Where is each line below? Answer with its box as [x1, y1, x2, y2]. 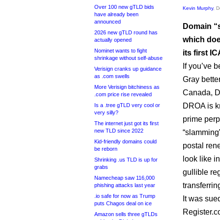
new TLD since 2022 [94, 128, 143, 134]
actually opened [94, 37, 132, 43]
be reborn [94, 146, 117, 152]
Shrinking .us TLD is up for [94, 157, 158, 163]
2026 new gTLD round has [94, 29, 158, 35]
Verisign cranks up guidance [94, 66, 162, 72]
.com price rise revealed [94, 91, 152, 97]
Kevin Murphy [183, 5, 213, 11]
